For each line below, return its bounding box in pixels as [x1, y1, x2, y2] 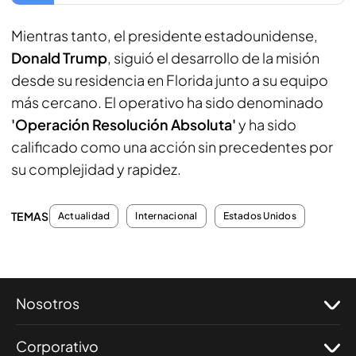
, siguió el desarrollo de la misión [107, 48, 319, 67]
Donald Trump [11, 48, 107, 67]
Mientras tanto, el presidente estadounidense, [11, 26, 318, 44]
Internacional [135, 210, 198, 222]
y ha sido [236, 115, 296, 133]
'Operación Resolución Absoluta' [11, 115, 236, 133]
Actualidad [58, 210, 110, 222]
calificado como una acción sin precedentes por [11, 137, 333, 156]
